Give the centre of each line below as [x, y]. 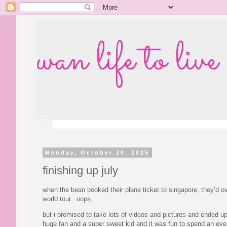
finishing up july [80, 170]
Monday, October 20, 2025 [97, 153]
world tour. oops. [70, 199]
